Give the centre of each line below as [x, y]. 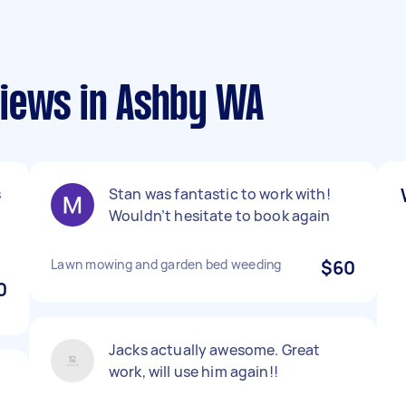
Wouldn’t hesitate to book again [220, 216]
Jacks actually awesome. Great [215, 350]
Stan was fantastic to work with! [220, 194]
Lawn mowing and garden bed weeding [166, 264]
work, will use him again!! [193, 372]
